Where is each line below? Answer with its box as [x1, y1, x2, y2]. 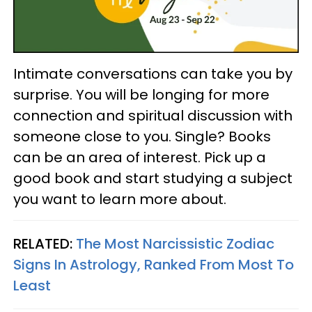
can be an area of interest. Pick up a [13, 147, 266, 167]
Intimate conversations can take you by [13, 63, 292, 84]
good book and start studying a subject [13, 168, 292, 188]
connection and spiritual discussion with [13, 105, 292, 125]
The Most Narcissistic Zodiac [76, 233, 274, 253]
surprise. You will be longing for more [13, 84, 270, 104]
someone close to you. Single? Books [13, 126, 271, 146]
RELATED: [13, 233, 76, 253]
